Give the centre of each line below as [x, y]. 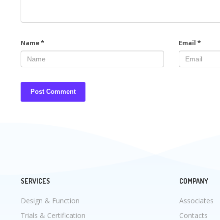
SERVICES [35, 181]
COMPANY [193, 181]
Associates [196, 201]
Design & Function [50, 201]
